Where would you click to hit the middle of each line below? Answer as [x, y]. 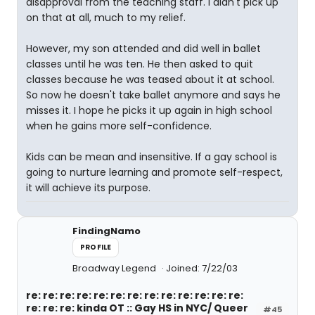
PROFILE [96, 247]
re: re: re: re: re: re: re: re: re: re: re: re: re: [135, 295]
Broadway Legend [115, 268]
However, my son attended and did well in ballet [143, 49]
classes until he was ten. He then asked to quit [140, 64]
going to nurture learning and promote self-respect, [154, 172]
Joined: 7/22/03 [202, 268]
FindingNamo [107, 231]
